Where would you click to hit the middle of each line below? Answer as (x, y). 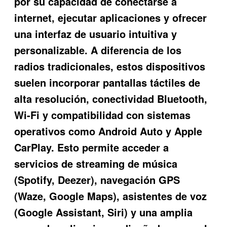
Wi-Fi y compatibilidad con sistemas (103, 115)
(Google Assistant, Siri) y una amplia (104, 212)
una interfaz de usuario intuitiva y (96, 34)
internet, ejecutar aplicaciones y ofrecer (111, 18)
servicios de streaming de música (96, 164)
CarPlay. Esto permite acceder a (92, 147)
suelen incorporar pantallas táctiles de (107, 83)
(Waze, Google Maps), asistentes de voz (111, 196)
